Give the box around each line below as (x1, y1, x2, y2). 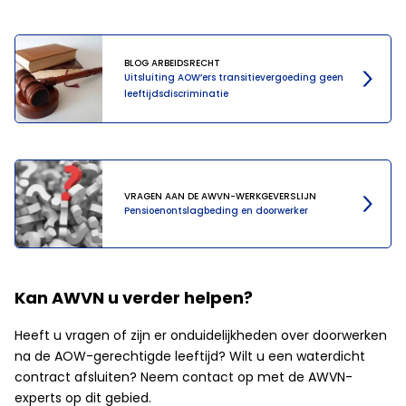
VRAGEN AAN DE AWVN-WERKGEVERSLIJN (124, 188, 316, 203)
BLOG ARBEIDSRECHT (124, 55, 220, 70)
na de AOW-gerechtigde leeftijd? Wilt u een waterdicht (14, 347, 365, 366)
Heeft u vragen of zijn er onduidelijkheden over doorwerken (14, 326, 387, 345)
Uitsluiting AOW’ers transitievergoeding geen (124, 70, 343, 84)
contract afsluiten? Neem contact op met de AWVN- (14, 368, 353, 387)
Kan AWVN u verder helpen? (14, 286, 253, 310)
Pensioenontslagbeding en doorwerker (124, 203, 308, 217)
